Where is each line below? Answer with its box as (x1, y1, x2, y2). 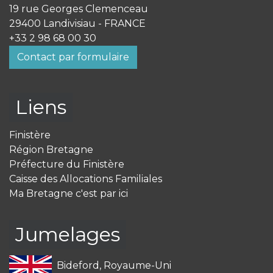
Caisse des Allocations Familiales (9, 173, 162, 185)
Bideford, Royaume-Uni (56, 259, 171, 271)
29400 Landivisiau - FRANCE (9, 18, 146, 29)
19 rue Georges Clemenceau (9, 3, 148, 15)
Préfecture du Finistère (9, 158, 124, 170)
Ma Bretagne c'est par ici (9, 188, 128, 199)
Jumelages (15, 222, 120, 246)
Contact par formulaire (17, 51, 129, 63)
